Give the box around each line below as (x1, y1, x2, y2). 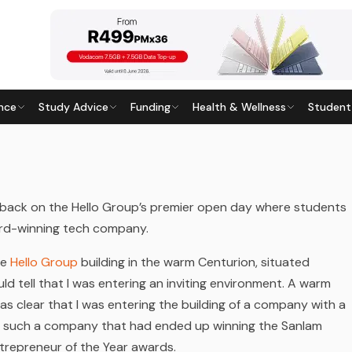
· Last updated (3, 146, 85, 160)
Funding (130, 100, 170, 114)
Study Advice (38, 100, 108, 114)
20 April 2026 (85, 146, 156, 160)
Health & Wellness (192, 100, 286, 114)
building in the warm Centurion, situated (78, 254, 310, 270)
